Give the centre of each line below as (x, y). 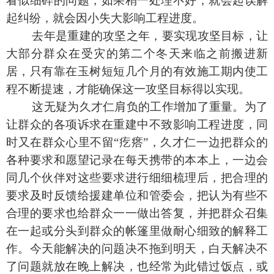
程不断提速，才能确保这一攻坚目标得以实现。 (128, 89)
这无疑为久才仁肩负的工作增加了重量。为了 (150, 107)
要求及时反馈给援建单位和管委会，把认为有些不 (137, 196)
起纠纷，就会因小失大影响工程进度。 (105, 18)
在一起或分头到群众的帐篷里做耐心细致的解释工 (137, 231)
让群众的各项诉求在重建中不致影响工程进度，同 (137, 125)
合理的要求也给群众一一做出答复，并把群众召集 (137, 213)
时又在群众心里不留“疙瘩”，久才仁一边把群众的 (137, 143)
